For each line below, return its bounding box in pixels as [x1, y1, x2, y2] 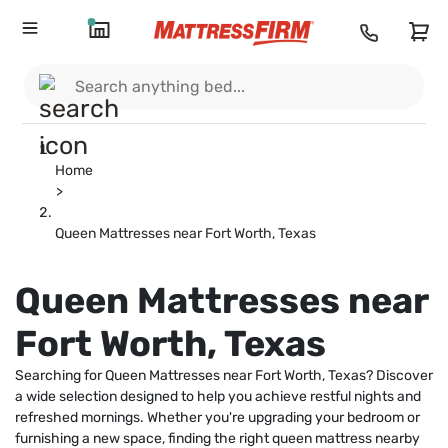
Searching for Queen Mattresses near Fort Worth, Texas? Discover [15, 367, 433, 384]
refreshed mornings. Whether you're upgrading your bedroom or [15, 409, 420, 426]
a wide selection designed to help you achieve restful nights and [15, 388, 421, 405]
